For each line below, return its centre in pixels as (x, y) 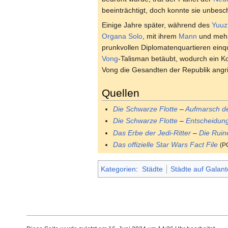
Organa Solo (122, 36)
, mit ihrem (161, 36)
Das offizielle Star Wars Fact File (166, 145)
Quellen (121, 93)
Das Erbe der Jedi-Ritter (152, 133)
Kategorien (118, 169)
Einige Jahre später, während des (157, 25)
